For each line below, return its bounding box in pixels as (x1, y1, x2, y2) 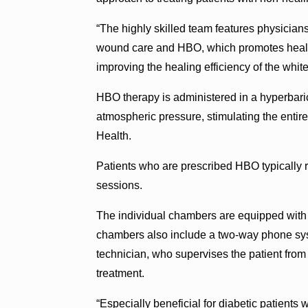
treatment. (96, 267, 145, 279)
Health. (96, 129, 132, 142)
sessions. (96, 179, 143, 191)
